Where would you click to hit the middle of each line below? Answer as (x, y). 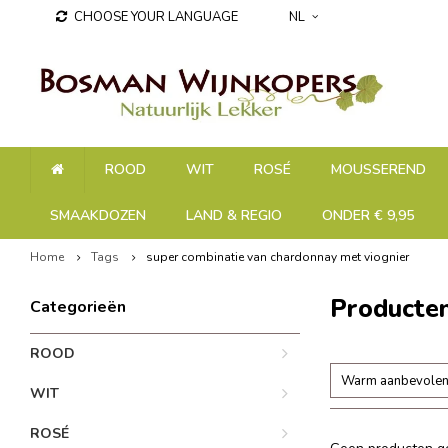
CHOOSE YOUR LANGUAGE (156, 17)
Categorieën (78, 307)
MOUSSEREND (378, 169)
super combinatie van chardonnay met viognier (277, 257)
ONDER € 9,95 (368, 215)
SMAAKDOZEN (98, 215)
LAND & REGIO (234, 215)
